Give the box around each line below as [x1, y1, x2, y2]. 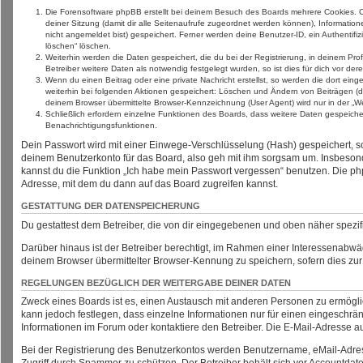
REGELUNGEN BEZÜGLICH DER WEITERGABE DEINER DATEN [21, 277, 291, 288]
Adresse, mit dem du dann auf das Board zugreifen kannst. [21, 178, 278, 190]
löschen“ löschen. [45, 41, 111, 51]
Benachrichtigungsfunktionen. [45, 121, 157, 130]
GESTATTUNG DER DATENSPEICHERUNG [21, 201, 200, 211]
